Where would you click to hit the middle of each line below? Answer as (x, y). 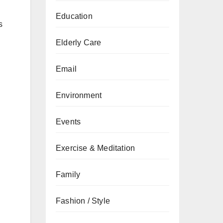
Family (68, 174)
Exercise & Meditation (96, 148)
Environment (79, 95)
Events (68, 122)
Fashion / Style (83, 201)
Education (74, 16)
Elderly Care (79, 43)
